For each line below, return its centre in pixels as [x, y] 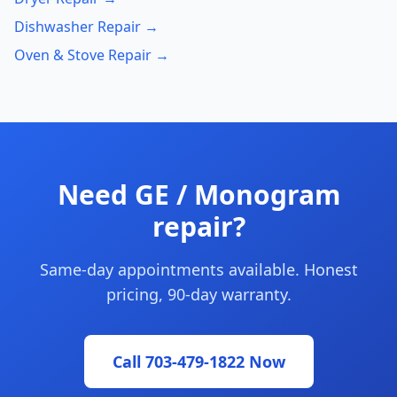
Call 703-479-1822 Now [198, 362]
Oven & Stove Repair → [92, 55]
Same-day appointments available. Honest [198, 269]
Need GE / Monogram [198, 195]
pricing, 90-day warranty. [198, 294]
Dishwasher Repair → [86, 27]
